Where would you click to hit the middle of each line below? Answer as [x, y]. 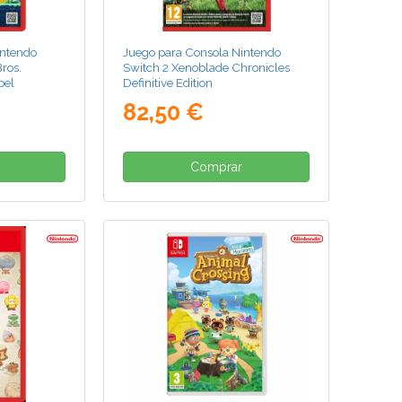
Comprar [217, 167]
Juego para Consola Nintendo [202, 52]
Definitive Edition [168, 83]
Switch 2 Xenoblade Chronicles [207, 68]
